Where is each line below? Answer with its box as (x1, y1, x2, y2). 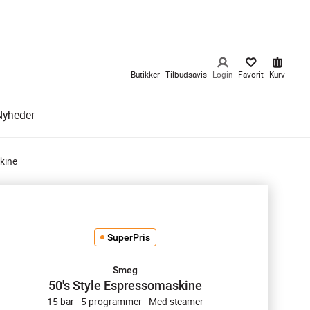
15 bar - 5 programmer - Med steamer (47, 295, 203, 308)
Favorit (238, 69, 264, 80)
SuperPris (107, 231, 150, 243)
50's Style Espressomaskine (48, 278, 202, 293)
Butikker (131, 69, 160, 80)
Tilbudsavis (165, 69, 207, 80)
